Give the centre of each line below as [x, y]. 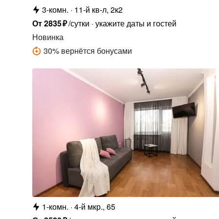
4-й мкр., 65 [95, 207]
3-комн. [55, 9]
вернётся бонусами [96, 50]
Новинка [48, 37]
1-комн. [55, 207]
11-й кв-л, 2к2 [98, 9]
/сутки [79, 23]
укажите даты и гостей [136, 23]
